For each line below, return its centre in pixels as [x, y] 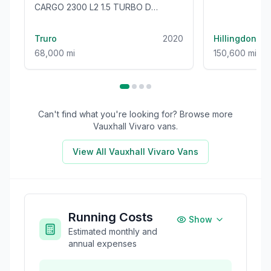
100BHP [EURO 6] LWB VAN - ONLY [105, 19]
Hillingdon [235, 38]
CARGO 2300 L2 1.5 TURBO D [93, 7]
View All [91, 151]
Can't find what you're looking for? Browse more [135, 114]
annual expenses [103, 243]
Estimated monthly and [113, 231]
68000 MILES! [62, 31]
